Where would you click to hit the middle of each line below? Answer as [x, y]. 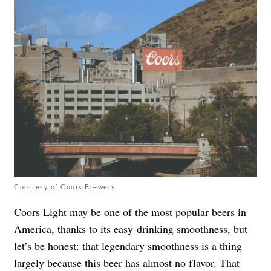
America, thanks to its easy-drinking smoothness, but [131, 228]
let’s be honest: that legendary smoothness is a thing [128, 245]
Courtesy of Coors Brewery [65, 186]
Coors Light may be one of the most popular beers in [130, 211]
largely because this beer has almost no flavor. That [127, 262]
